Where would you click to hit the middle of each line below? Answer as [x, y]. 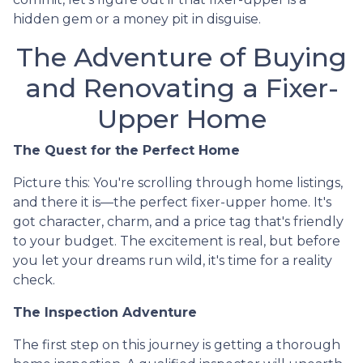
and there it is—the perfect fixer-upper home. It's [172, 202]
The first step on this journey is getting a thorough [177, 344]
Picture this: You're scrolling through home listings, [178, 182]
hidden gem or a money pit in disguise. [137, 19]
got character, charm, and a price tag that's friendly [178, 221]
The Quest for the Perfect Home [126, 150]
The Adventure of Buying [181, 57]
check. [34, 280]
